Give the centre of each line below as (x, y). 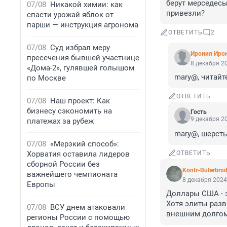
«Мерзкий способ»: (85, 144)
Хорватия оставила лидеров (78, 154)
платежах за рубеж (60, 121)
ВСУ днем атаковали (88, 207)
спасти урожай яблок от (70, 15)
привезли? (185, 13)
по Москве (46, 78)
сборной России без (63, 164)
